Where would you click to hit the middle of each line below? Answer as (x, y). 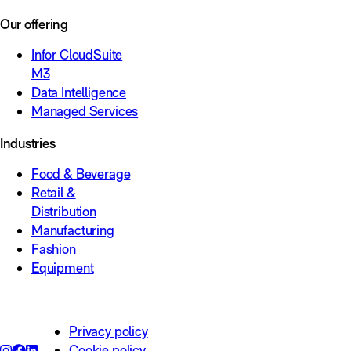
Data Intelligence (79, 92)
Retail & (54, 193)
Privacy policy (109, 331)
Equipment (63, 268)
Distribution (64, 212)
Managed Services (85, 111)
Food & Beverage (81, 174)
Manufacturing (73, 230)
